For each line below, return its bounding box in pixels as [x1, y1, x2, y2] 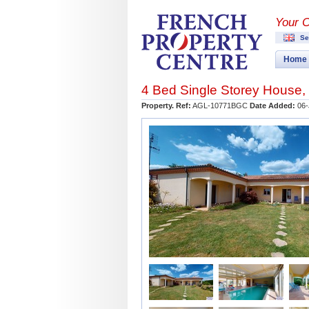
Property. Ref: [141, 101, 191, 110]
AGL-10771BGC [191, 101, 250, 110]
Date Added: [250, 101, 295, 110]
